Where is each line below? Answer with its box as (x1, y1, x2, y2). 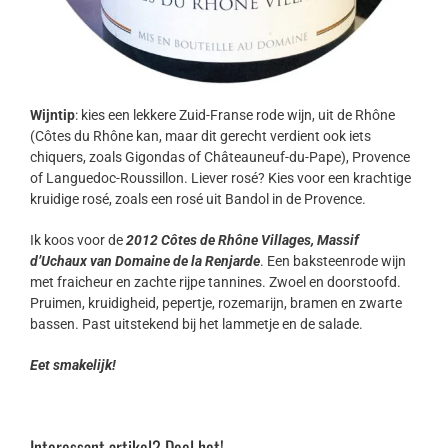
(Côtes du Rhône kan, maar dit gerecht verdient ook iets (30, 128, 371, 145)
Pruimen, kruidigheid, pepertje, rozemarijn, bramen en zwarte (30, 295, 402, 312)
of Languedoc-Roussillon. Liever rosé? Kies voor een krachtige (30, 170, 411, 187)
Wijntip (30, 107, 75, 124)
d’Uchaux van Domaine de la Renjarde (30, 253, 260, 270)
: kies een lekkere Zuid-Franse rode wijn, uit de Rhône (75, 107, 395, 124)
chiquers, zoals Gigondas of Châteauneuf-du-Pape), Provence (30, 149, 410, 166)
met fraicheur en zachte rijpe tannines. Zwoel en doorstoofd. (30, 274, 401, 291)
